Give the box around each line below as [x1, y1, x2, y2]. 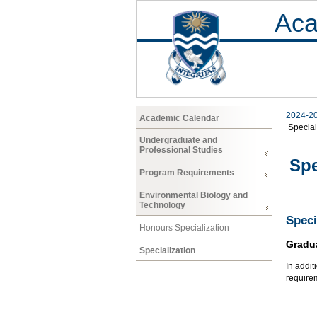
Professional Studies [139, 145, 223, 156]
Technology [139, 200, 185, 210]
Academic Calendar [139, 113, 219, 123]
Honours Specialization [139, 222, 229, 233]
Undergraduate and [139, 135, 217, 146]
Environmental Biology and [139, 190, 248, 200]
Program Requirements [139, 168, 234, 178]
